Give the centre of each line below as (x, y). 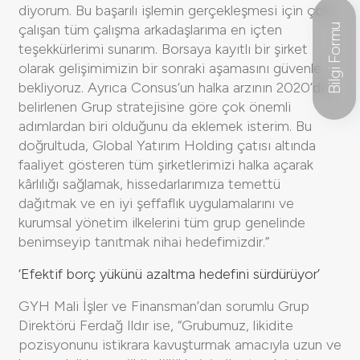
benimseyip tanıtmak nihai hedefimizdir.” (144, 241)
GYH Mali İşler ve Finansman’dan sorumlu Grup (164, 306)
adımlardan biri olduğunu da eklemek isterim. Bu (165, 126)
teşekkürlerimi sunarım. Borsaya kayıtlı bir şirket (163, 49)
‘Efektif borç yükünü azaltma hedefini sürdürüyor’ (169, 274)
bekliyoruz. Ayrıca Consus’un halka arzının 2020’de (174, 87)
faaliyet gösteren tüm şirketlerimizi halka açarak (166, 164)
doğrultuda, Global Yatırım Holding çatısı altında (167, 145)
